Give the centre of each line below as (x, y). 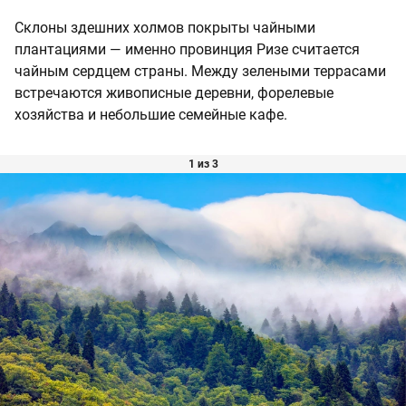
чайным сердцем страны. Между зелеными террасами (200, 71)
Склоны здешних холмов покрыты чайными (165, 28)
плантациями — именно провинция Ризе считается (187, 49)
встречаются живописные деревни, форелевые (174, 93)
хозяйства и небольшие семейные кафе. (151, 115)
